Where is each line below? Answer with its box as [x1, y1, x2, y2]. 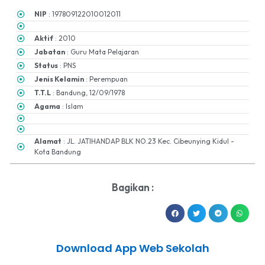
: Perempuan [84, 75, 128, 84]
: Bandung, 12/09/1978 [51, 88, 125, 98]
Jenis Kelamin [34, 75, 85, 84]
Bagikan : [111, 180, 154, 193]
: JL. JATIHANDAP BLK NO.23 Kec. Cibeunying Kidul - [62, 137, 235, 146]
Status [34, 61, 59, 70]
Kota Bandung [34, 147, 82, 157]
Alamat [34, 137, 62, 146]
